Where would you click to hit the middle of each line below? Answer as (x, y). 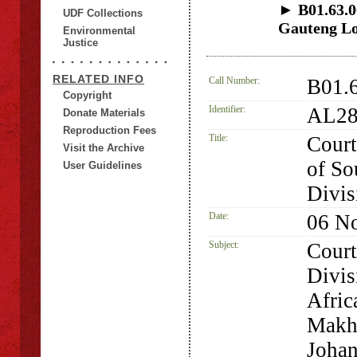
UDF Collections (103, 13)
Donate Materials (104, 113)
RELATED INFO (98, 79)
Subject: (224, 245)
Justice (80, 43)
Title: (218, 138)
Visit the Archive (104, 148)
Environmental (99, 31)
